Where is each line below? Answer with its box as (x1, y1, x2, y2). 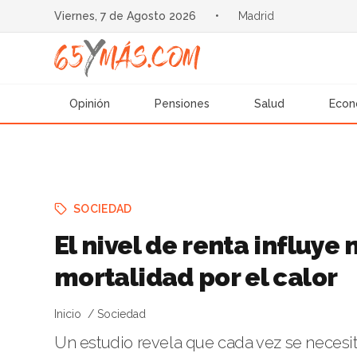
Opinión (69, 97, 111, 110)
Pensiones (155, 97, 210, 110)
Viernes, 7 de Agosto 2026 (53, 10, 196, 22)
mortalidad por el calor (54, 262, 338, 292)
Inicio (54, 308, 81, 320)
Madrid (237, 10, 274, 22)
